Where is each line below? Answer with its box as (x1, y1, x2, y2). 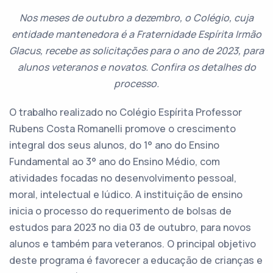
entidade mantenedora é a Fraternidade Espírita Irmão (12, 27, 261, 41)
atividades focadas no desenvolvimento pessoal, (9, 171, 236, 185)
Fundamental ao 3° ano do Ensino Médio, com (9, 155, 220, 168)
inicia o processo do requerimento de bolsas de (9, 204, 232, 218)
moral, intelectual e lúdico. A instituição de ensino (9, 188, 243, 201)
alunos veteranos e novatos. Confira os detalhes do (17, 60, 256, 74)
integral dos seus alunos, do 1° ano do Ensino (9, 138, 219, 152)
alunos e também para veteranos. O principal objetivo (9, 237, 256, 250)
